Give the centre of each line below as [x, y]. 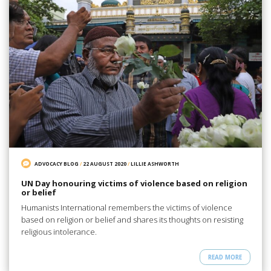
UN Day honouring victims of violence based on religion [134, 184]
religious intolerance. [59, 231]
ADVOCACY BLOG [57, 163]
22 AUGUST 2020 [105, 163]
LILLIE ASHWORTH [155, 163]
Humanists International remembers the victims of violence [126, 207]
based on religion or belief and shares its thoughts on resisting [132, 219]
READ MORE [225, 257]
